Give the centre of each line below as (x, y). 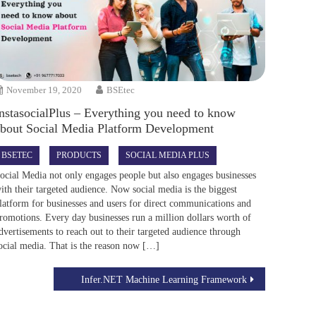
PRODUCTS (79, 155)
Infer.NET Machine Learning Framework (164, 279)
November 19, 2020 (44, 90)
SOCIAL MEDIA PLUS (168, 155)
